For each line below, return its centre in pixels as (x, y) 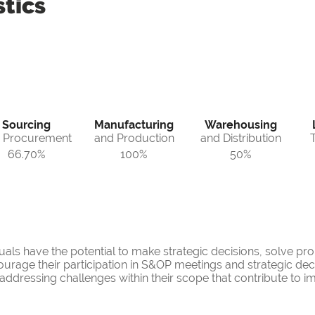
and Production (134, 139)
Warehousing (241, 125)
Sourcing (26, 125)
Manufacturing (134, 125)
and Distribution (241, 139)
